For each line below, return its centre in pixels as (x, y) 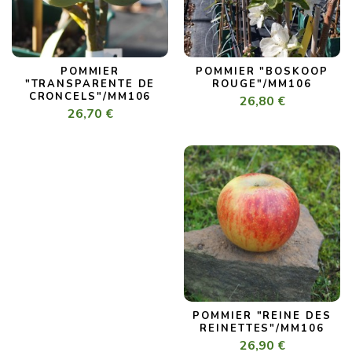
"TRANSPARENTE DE (90, 84)
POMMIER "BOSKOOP (262, 72)
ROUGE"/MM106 (262, 84)
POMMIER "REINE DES (262, 316)
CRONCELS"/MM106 (90, 97)
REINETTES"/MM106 (262, 329)
